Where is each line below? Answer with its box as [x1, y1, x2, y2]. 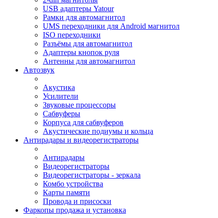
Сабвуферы [43, 109, 80, 118]
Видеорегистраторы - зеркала [43, 171, 141, 179]
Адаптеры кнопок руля [43, 48, 119, 56]
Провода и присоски [43, 197, 111, 205]
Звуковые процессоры [43, 101, 116, 109]
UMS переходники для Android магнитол [43, 22, 180, 30]
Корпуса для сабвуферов [43, 118, 124, 127]
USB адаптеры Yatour [43, 4, 114, 13]
